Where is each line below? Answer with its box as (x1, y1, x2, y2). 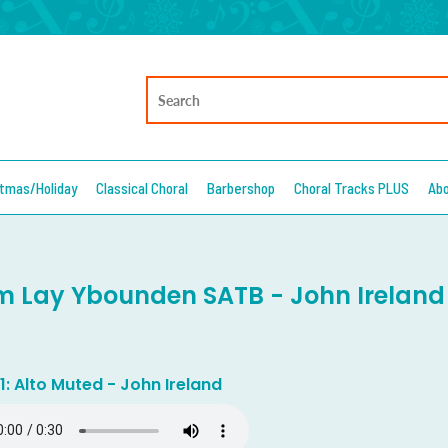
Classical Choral (96, 178, 188, 197)
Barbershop (207, 178, 275, 197)
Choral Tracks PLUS (294, 178, 409, 197)
